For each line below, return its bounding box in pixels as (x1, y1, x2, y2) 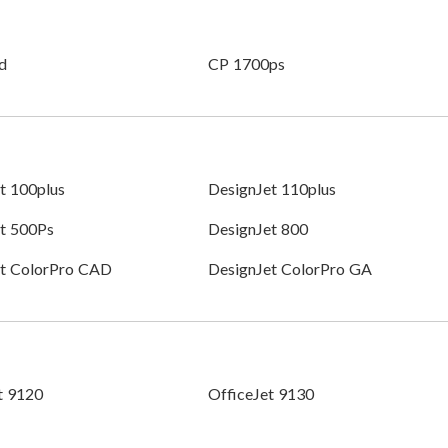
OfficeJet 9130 (207, 384, 314, 404)
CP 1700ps (207, 54, 285, 74)
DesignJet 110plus (207, 179, 336, 199)
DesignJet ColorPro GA (207, 259, 372, 279)
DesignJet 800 (207, 219, 308, 239)
